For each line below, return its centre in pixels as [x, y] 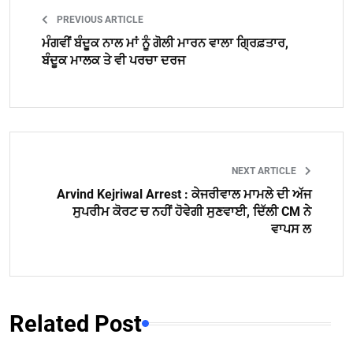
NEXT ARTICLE [265, 171]
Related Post [76, 323]
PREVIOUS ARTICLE [99, 19]
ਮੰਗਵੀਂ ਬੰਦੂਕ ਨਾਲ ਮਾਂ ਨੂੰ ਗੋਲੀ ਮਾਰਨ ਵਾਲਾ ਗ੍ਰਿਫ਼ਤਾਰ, [165, 43]
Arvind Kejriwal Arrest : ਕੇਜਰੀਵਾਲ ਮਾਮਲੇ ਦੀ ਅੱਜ [184, 194]
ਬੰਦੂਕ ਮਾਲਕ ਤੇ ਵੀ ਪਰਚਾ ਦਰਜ [113, 60]
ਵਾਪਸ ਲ [291, 229]
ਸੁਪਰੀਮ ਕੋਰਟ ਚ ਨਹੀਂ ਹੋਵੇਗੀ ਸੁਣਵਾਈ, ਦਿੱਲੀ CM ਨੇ [192, 211]
